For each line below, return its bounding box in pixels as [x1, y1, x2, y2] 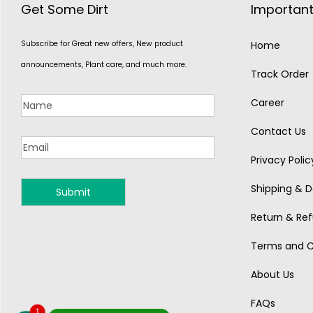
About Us [250, 268, 294, 282]
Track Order [250, 67, 309, 81]
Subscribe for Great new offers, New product [21, 38, 183, 49]
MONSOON [43, 201, 106, 217]
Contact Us [250, 124, 306, 138]
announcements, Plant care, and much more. [21, 59, 187, 70]
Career [250, 96, 284, 110]
